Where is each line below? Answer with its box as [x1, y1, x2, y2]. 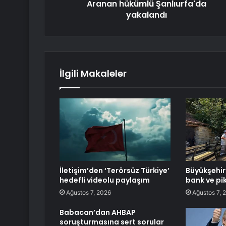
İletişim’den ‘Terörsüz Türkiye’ [60, 165, 169, 176]
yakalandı [126, 9, 167, 21]
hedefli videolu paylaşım [60, 175, 150, 186]
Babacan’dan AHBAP [60, 207, 136, 218]
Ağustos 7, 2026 [66, 189, 111, 197]
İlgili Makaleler [60, 67, 127, 80]
